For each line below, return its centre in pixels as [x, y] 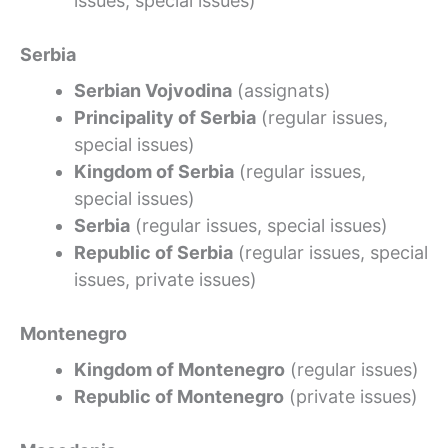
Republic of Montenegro [179, 396]
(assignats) [281, 90]
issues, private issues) [165, 279]
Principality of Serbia [165, 117]
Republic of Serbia [153, 252]
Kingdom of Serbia [154, 171]
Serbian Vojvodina [153, 90]
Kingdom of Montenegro [179, 369]
